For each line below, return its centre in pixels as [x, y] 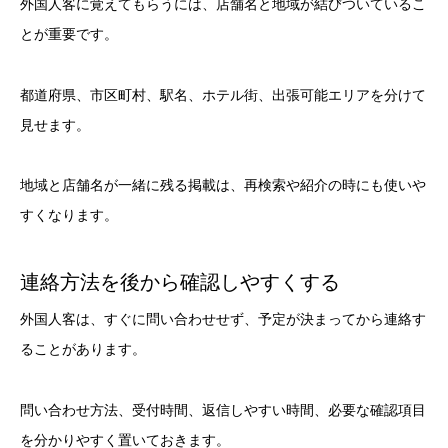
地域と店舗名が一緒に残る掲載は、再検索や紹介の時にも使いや [223, 185]
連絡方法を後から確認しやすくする [180, 282]
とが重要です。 [69, 33]
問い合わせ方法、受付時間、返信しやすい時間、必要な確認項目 [223, 410]
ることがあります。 [83, 349]
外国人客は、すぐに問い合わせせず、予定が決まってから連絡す [223, 319]
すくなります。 [69, 215]
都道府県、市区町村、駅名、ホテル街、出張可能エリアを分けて [223, 94]
